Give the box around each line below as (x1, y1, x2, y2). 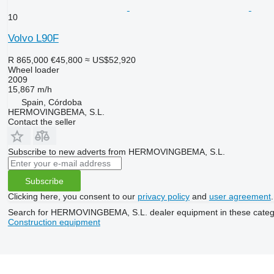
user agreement (209, 191, 271, 202)
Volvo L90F (7, 32, 59, 45)
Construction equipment (7, 217, 100, 228)
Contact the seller (7, 117, 76, 127)
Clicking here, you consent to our (7, 191, 138, 202)
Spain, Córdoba (21, 97, 82, 108)
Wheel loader (7, 65, 59, 75)
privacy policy (137, 191, 190, 202)
